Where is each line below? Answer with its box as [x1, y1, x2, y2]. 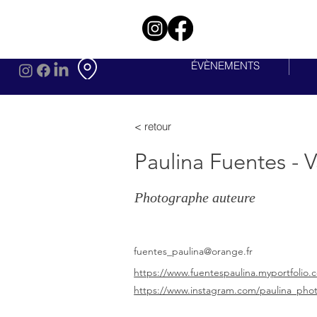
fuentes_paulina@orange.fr [134, 245, 253, 258]
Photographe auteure [134, 190, 256, 205]
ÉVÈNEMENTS [191, 59, 260, 72]
